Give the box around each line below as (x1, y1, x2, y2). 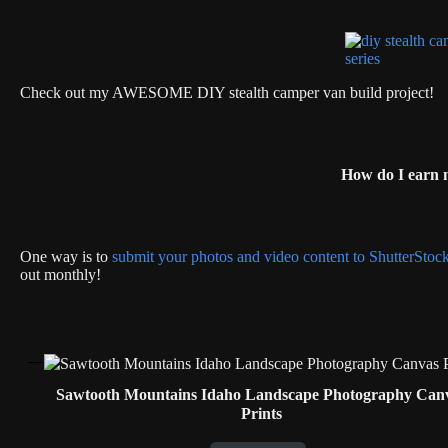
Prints (241, 405, 282, 423)
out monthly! (20, 266, 101, 284)
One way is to (20, 248, 112, 266)
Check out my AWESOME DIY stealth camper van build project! (20, 84, 434, 102)
